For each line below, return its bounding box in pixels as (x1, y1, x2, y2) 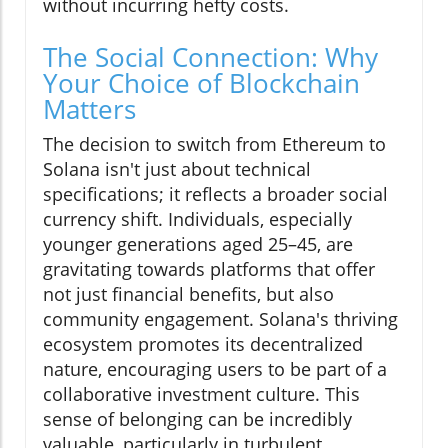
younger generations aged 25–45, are (43, 232, 353, 257)
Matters (43, 91, 136, 128)
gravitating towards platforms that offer (43, 257, 375, 282)
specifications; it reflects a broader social (43, 182, 388, 207)
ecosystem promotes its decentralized (43, 332, 363, 357)
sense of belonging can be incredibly (43, 407, 352, 432)
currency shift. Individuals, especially (43, 207, 352, 232)
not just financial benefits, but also (43, 282, 334, 307)
